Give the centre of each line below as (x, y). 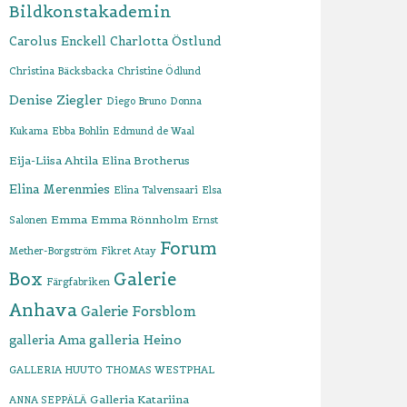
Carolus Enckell (58, 41)
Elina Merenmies (60, 189)
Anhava (44, 310)
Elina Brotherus (146, 160)
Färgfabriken (79, 282)
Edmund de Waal (154, 131)
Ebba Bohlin (81, 131)
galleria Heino (136, 340)
